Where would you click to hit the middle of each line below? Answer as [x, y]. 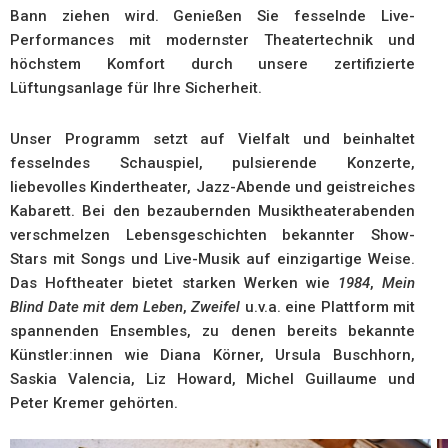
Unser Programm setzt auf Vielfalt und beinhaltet [212, 138]
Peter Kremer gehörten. [94, 402]
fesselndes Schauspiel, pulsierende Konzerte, [212, 162]
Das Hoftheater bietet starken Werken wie [174, 282]
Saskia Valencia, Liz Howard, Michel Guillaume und [212, 378]
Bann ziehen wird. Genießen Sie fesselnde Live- [212, 16]
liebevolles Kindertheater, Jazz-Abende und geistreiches [212, 186]
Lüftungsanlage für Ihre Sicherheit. [136, 88]
